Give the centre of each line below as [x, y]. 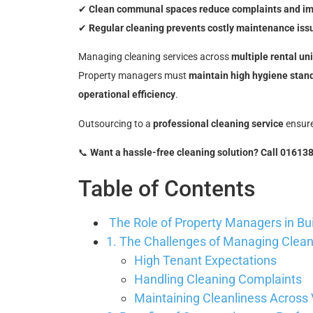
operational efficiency [127, 95]
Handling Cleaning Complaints [218, 279]
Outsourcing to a [116, 123]
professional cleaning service [218, 123]
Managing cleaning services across [155, 57]
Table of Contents [167, 189]
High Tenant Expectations [205, 261]
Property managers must [133, 76]
